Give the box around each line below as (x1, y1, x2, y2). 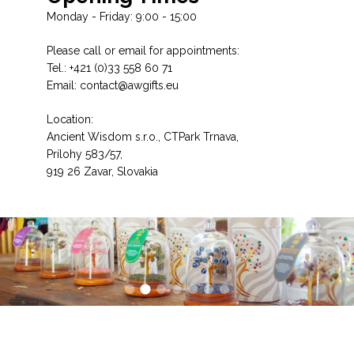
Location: (47, 112, 93, 126)
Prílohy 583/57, (47, 147, 122, 160)
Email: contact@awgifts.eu (47, 78, 179, 92)
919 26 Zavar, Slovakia (47, 164, 158, 178)
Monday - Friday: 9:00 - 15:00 (47, 9, 197, 23)
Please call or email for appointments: (47, 43, 239, 57)
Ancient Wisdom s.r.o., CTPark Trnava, (47, 130, 239, 143)
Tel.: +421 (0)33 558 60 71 (47, 61, 175, 74)
